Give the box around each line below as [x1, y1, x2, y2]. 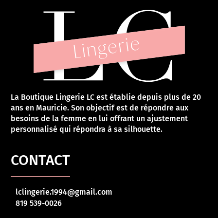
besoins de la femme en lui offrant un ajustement [11, 113, 188, 123]
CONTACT [11, 151, 71, 169]
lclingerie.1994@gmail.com [16, 187, 113, 197]
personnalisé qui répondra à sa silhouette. [11, 124, 163, 134]
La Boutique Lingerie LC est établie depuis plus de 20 [11, 92, 201, 102]
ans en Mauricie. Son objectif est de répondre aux [11, 103, 189, 112]
